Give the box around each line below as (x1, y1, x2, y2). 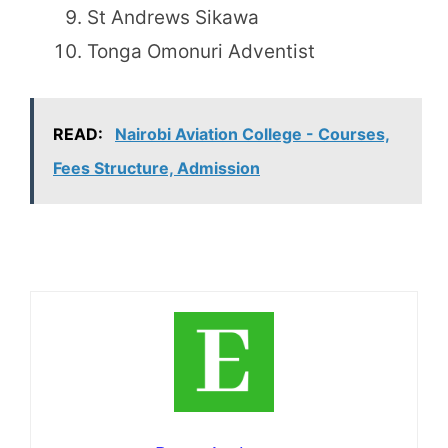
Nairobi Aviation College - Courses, (115, 123, 390, 144)
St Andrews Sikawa (87, 6, 259, 30)
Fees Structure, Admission (53, 157, 260, 178)
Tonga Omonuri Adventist (87, 40, 315, 64)
